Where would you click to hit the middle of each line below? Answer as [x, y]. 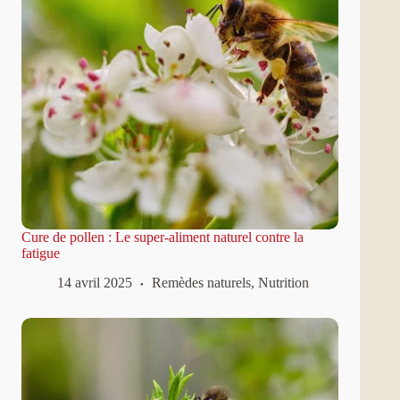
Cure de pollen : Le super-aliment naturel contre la [162, 237]
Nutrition [283, 282]
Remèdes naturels [201, 282]
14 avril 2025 [95, 282]
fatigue [41, 253]
